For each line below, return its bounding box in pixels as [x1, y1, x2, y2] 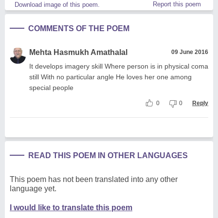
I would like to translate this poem [10, 203, 132, 212]
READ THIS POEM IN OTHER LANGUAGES [28, 151, 188, 160]
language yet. [10, 184, 56, 193]
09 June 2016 [171, 49, 208, 56]
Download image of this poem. [15, 1, 100, 9]
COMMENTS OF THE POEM [28, 24, 129, 33]
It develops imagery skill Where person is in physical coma [29, 62, 208, 71]
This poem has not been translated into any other [10, 175, 178, 184]
